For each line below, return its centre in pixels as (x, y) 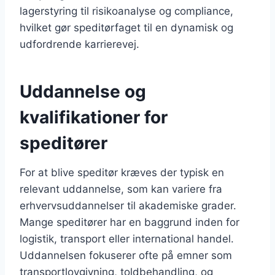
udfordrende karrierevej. (79, 44)
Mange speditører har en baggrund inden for (130, 222)
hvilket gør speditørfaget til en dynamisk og (126, 27)
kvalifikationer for (94, 117)
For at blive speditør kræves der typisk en (122, 172)
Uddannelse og (83, 91)
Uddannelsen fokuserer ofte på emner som (126, 255)
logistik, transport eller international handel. (127, 238)
